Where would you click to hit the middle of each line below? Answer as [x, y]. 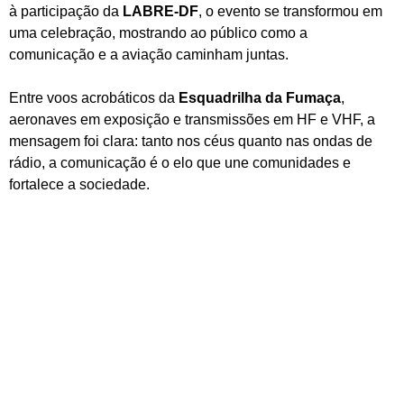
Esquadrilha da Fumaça [260, 97]
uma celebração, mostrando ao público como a [158, 32]
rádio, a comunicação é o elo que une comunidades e [180, 162]
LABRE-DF [161, 11]
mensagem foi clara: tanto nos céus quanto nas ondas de [191, 141]
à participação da [66, 11]
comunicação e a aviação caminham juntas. [149, 54]
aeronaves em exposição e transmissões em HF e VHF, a [192, 119]
